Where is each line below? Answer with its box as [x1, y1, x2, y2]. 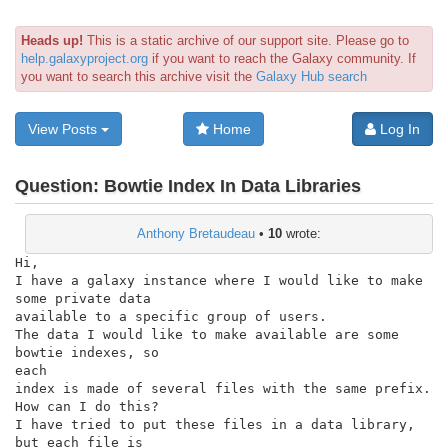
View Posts [28, 121, 101, 137]
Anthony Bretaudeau [137, 225, 255, 241]
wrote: [282, 225, 321, 241]
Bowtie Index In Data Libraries [104, 176, 361, 197]
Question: [15, 176, 104, 197]
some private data [15, 290, 151, 306]
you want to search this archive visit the [21, 69, 256, 84]
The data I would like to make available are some [15, 326, 399, 342]
